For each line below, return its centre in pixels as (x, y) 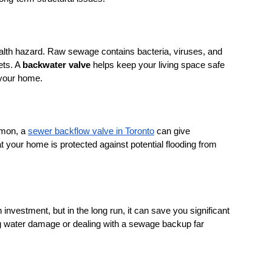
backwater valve (56, 65)
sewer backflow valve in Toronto (91, 131)
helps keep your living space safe (158, 65)
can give (172, 131)
